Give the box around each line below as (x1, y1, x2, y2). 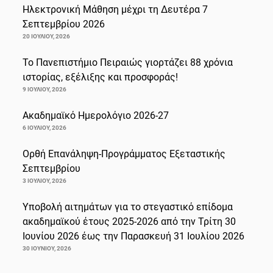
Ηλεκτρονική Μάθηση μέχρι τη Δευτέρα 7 (23, 3, 208, 15)
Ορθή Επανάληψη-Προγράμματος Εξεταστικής (23, 147, 225, 160)
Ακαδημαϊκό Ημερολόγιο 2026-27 (23, 109, 169, 121)
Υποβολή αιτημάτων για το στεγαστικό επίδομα (23, 200, 233, 213)
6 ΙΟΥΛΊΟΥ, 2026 (23, 124, 66, 131)
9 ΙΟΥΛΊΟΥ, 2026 (23, 85, 66, 93)
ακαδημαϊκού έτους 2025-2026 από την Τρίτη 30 (23, 215, 236, 227)
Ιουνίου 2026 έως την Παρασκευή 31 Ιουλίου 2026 (23, 230, 244, 242)
